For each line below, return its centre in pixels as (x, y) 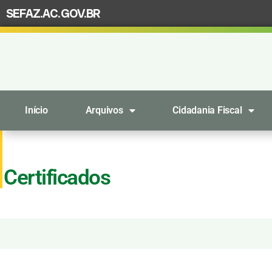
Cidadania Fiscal (207, 110)
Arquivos (104, 110)
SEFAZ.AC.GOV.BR (53, 13)
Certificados (57, 178)
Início (36, 110)
